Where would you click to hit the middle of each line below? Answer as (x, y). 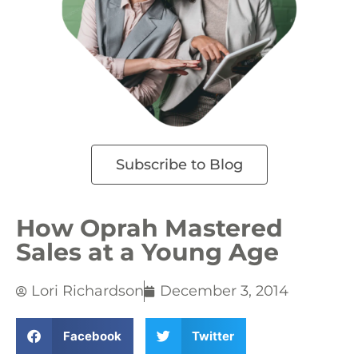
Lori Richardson (88, 291)
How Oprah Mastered (149, 228)
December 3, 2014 (224, 291)
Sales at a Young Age (147, 252)
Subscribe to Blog (179, 165)
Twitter (213, 336)
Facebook (92, 336)
